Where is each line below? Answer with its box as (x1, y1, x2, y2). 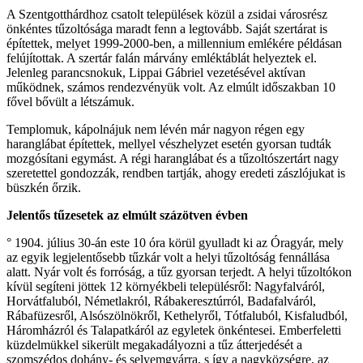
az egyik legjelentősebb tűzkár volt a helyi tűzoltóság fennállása (6, 250, 330, 264)
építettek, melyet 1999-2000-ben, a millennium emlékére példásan (6, 36, 342, 50)
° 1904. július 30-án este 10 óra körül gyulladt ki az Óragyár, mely (6, 236, 344, 250)
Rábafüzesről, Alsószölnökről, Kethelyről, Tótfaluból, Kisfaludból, (6, 309, 348, 322)
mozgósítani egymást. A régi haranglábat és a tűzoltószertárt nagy (6, 152, 339, 165)
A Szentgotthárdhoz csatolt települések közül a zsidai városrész (6, 7, 327, 21)
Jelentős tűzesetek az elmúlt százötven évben (6, 208, 248, 222)
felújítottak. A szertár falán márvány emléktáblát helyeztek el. (6, 51, 317, 65)
